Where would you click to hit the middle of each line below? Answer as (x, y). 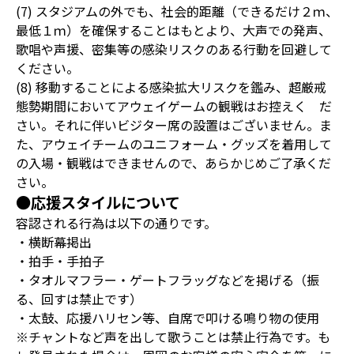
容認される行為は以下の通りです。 (116, 223)
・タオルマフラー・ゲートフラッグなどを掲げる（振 (168, 280)
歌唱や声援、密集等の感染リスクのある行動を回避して (174, 49)
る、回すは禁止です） (79, 299)
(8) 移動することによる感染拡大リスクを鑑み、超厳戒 (171, 87)
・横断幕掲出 (54, 242)
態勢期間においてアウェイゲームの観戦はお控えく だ (174, 106)
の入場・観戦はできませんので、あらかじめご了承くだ (173, 163)
